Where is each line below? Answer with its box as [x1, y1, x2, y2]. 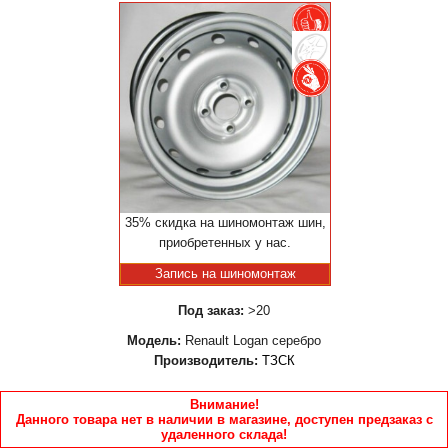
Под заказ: [178, 303, 244, 318]
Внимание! [189, 397, 259, 412]
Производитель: [153, 353, 258, 368]
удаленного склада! [161, 427, 287, 442]
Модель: [127, 333, 181, 348]
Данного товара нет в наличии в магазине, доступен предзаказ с [15, 412, 433, 427]
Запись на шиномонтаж [154, 266, 296, 281]
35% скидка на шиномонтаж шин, [124, 215, 326, 230]
